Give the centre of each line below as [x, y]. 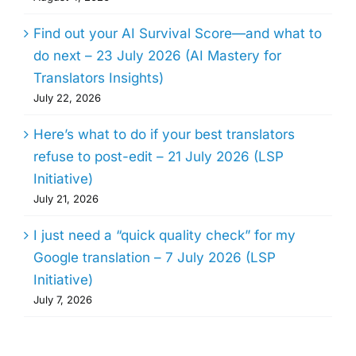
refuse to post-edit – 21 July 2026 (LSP [159, 157]
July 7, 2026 [63, 300]
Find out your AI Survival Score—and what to [178, 34]
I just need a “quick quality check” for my [164, 236]
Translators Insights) [99, 78]
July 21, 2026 [66, 199]
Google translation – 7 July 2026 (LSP [155, 258]
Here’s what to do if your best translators [164, 135]
